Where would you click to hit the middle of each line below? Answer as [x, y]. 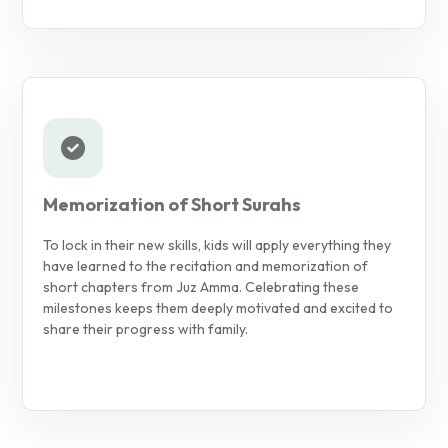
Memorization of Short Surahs [172, 204]
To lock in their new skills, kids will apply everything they [217, 244]
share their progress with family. [145, 328]
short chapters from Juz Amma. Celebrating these [201, 286]
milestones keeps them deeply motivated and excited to [218, 307]
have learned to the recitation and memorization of [205, 265]
